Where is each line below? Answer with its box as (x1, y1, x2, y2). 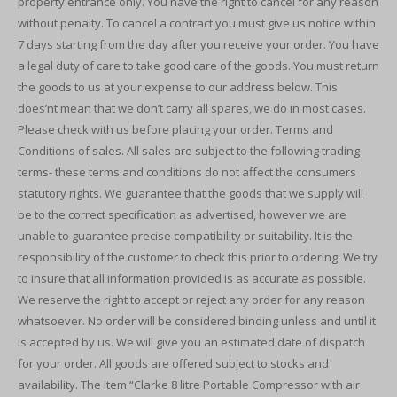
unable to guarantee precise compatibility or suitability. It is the (18, 228, 353, 244)
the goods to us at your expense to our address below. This (18, 79, 338, 95)
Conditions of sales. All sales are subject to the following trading (18, 143, 360, 159)
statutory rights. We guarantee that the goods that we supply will (18, 185, 363, 201)
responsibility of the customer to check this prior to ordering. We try (18, 249, 378, 265)
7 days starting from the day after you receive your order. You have (18, 36, 379, 52)
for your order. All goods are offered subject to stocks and (18, 355, 329, 371)
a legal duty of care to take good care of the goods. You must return (18, 58, 379, 74)
